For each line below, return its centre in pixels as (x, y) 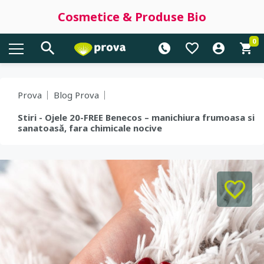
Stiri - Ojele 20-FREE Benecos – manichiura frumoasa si (136, 117)
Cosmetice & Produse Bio (132, 17)
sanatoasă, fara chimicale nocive (90, 128)
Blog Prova (76, 95)
